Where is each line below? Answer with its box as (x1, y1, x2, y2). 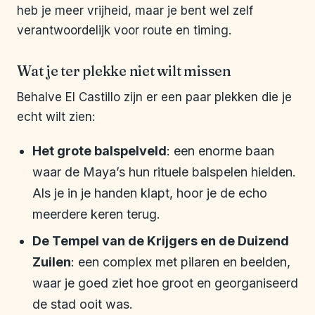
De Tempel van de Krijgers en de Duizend (32, 233, 289, 249)
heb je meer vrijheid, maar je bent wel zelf (17, 4, 253, 18)
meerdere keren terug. (32, 207, 160, 222)
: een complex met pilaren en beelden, (71, 255, 290, 270)
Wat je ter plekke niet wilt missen (17, 62, 231, 80)
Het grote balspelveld (32, 143, 167, 159)
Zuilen (32, 255, 71, 270)
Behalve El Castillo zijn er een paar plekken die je (17, 90, 292, 105)
